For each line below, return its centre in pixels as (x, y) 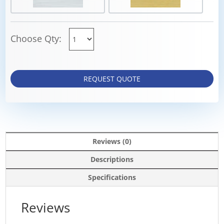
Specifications (112, 177)
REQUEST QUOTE (112, 78)
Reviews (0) (112, 141)
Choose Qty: (37, 38)
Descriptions (112, 159)
